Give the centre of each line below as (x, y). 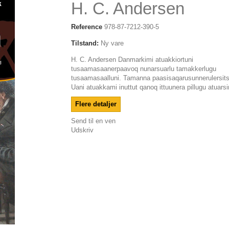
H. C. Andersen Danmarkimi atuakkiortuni (132, 60)
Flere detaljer (96, 104)
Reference (87, 27)
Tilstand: (85, 43)
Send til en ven (93, 121)
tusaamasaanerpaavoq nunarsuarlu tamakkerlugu (144, 69)
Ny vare (112, 43)
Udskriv (82, 130)
